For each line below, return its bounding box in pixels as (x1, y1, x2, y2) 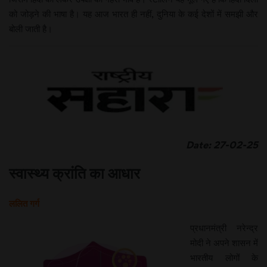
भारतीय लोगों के (190, 252, 258, 263)
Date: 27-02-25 (169, 139, 258, 151)
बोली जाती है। (9, 23, 52, 35)
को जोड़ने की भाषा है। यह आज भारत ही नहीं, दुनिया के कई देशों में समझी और (9, 8, 258, 20)
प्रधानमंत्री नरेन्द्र (190, 222, 258, 234)
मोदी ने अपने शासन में (190, 237, 258, 249)
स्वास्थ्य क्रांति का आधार (9, 163, 140, 183)
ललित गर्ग (9, 197, 39, 209)
